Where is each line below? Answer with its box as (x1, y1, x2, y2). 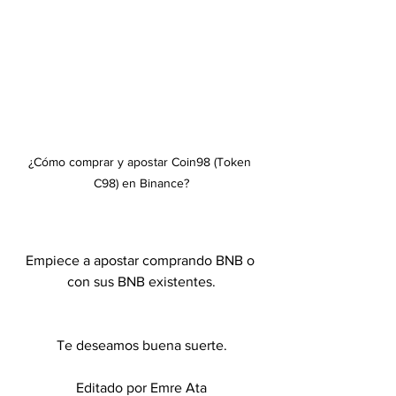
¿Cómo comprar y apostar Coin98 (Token (28, 154, 255, 169)
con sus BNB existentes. (67, 273, 216, 289)
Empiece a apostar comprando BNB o (25, 252, 258, 268)
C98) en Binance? (94, 175, 189, 190)
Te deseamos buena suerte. (56, 337, 227, 353)
